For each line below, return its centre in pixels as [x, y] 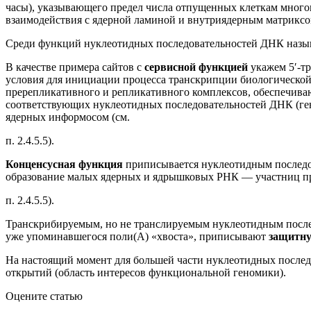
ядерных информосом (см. [68, 117]
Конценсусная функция [66, 164]
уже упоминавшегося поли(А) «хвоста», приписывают [137, 236]
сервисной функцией [197, 67]
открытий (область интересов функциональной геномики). [146, 272]
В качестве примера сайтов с [75, 67]
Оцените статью [44, 296]
